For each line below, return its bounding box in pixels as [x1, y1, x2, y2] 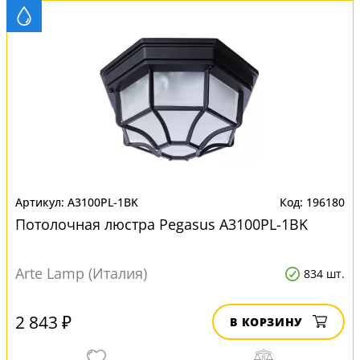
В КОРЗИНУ [230, 314, 303, 329]
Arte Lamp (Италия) [15, 264, 147, 283]
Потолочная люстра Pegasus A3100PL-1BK [15, 215, 308, 234]
